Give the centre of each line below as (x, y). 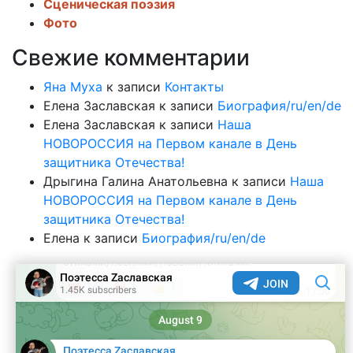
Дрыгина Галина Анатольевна (136, 181)
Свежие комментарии (131, 57)
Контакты (194, 86)
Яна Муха (73, 86)
